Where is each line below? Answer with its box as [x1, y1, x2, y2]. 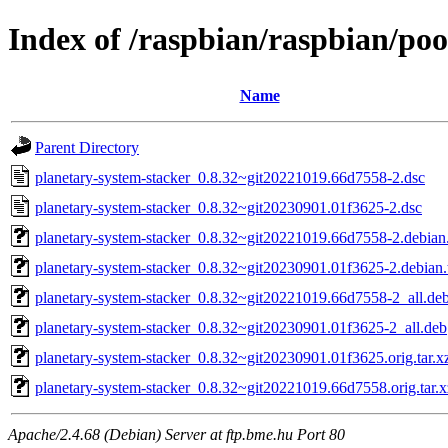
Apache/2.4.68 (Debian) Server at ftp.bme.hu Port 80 [8, 425, 345, 443]
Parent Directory [35, 138, 139, 156]
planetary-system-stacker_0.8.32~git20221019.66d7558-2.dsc [35, 168, 425, 186]
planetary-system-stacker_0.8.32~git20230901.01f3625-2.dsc [35, 198, 422, 216]
